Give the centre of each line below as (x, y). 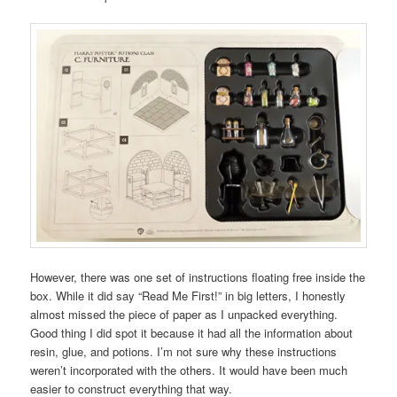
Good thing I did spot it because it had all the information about (192, 332)
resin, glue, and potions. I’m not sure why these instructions (184, 351)
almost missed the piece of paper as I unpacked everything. (184, 314)
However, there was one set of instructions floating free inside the (198, 276)
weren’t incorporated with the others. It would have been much (189, 370)
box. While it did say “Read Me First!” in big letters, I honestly (188, 295)
